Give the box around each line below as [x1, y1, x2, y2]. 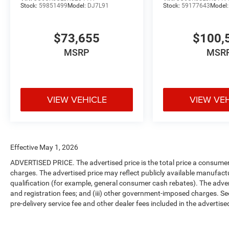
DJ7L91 [87, 2, 109, 10]
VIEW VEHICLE [47, 93, 107, 106]
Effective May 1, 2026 [10, 143, 78, 152]
